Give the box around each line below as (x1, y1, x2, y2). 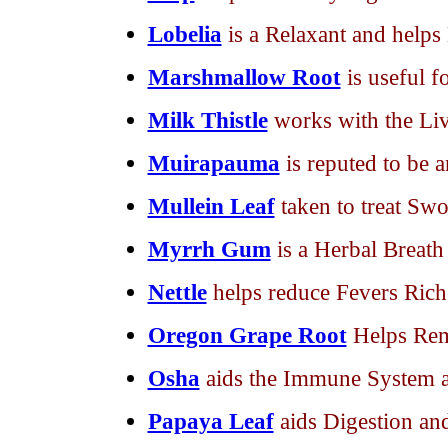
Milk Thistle (147, 107, 268, 133)
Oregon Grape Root (147, 322, 347, 348)
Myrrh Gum (147, 236, 271, 262)
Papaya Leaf (147, 408, 274, 434)
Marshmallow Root (147, 64, 341, 90)
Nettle (147, 279, 207, 305)
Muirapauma (147, 150, 280, 176)
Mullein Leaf (147, 193, 275, 219)
